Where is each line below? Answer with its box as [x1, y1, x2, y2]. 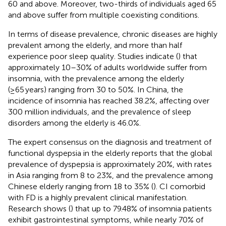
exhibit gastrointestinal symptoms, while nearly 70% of [8, 214, 203, 224]
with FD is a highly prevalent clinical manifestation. [8, 192, 188, 202]
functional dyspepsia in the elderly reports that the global [8, 148, 212, 158]
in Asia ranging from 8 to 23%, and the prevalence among [8, 170, 213, 180]
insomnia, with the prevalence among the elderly [8, 73, 184, 83]
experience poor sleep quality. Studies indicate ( [8, 51, 178, 61]
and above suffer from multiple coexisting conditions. [8, 10, 199, 20]
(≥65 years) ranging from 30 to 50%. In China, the [8, 84, 183, 94]
